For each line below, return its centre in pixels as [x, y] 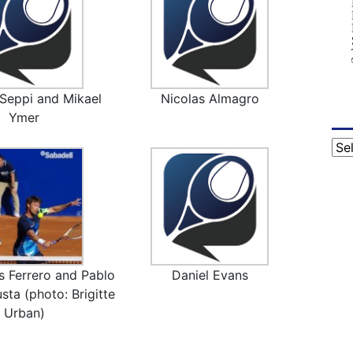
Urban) [24, 313]
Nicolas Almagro [210, 99]
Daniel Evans [210, 275]
